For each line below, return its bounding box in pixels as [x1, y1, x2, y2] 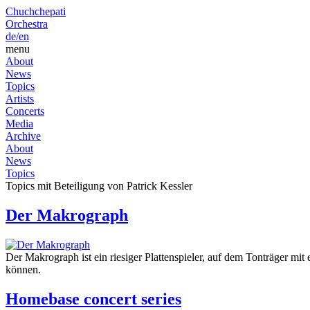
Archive [6, 130, 41, 142]
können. [6, 263, 41, 275]
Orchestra [6, 18, 48, 30]
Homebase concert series [6, 289, 181, 308]
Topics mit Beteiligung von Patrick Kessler [6, 180, 192, 192]
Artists [6, 93, 34, 104]
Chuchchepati [6, 6, 66, 17]
